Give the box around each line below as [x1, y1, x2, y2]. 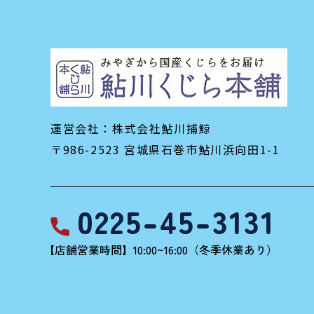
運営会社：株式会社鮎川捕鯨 [50, 120, 211, 137]
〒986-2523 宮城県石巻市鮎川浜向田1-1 [50, 141, 280, 158]
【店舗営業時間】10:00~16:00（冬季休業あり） [43, 241, 278, 259]
